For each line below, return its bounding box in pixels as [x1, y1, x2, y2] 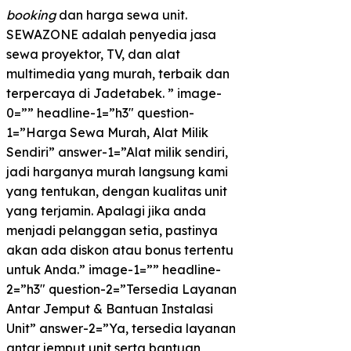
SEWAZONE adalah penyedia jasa [6, 27, 216, 43]
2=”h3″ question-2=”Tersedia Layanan [6, 281, 237, 298]
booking [6, 7, 56, 24]
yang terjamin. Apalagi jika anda [6, 203, 206, 219]
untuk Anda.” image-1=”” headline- [6, 262, 221, 278]
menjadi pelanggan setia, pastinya [6, 223, 218, 239]
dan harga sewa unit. [56, 7, 187, 24]
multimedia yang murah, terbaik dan [6, 66, 230, 82]
